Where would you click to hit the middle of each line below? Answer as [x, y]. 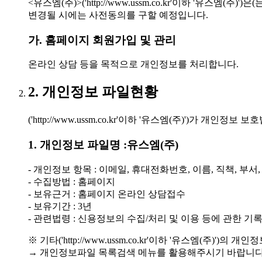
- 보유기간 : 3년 [60, 206]
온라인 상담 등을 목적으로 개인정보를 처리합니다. [133, 64]
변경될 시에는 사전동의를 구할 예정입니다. [118, 15]
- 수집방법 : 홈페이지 [72, 181]
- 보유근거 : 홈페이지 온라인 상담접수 [107, 194]
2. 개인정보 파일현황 [93, 92]
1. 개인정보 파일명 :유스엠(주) [103, 145]
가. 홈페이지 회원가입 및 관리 [102, 40]
